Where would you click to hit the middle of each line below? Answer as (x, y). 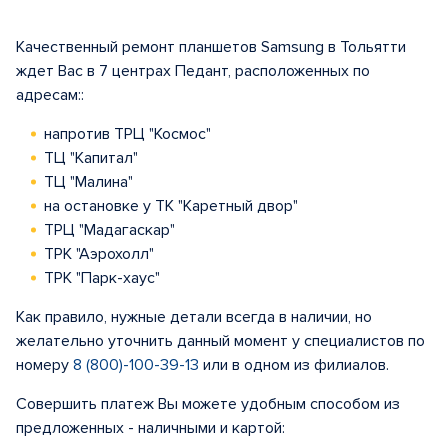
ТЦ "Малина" (88, 182)
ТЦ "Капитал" (91, 158)
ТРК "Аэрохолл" (99, 254)
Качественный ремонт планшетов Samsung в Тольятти (211, 47)
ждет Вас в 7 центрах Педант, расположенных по (193, 71)
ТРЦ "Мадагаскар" (109, 230)
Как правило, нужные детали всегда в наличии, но (194, 317)
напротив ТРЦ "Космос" (127, 134)
